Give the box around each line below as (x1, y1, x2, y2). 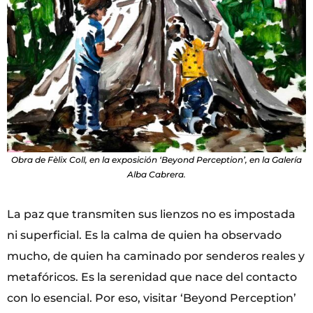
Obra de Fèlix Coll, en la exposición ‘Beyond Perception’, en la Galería (11, 154, 302, 165)
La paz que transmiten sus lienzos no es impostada (7, 207, 296, 221)
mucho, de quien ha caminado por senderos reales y (7, 249, 305, 263)
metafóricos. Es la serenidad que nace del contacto (7, 270, 297, 284)
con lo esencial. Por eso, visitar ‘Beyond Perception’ (7, 291, 296, 305)
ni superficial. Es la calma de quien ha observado (7, 228, 282, 242)
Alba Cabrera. (127, 168, 186, 180)
